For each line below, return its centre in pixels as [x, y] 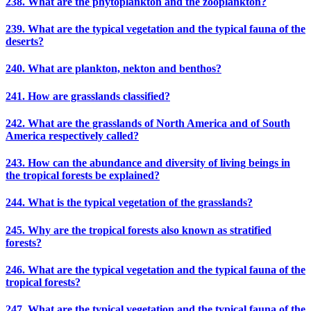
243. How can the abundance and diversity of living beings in [148, 163]
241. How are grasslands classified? [88, 96]
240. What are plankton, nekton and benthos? [114, 69]
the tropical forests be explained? [83, 176]
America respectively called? [72, 135]
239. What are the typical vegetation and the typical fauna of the [155, 29]
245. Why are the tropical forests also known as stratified [138, 230]
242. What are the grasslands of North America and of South [148, 123]
